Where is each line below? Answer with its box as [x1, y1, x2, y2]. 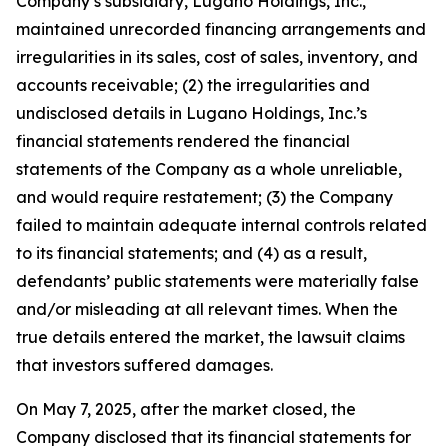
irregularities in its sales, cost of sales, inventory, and [16, 46, 418, 67]
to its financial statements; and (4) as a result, [16, 242, 367, 263]
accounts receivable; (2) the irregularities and [16, 74, 370, 95]
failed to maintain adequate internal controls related [16, 214, 427, 235]
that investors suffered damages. [16, 354, 273, 375]
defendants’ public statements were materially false [16, 270, 419, 291]
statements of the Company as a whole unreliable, [16, 158, 402, 179]
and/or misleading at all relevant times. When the [16, 298, 398, 319]
